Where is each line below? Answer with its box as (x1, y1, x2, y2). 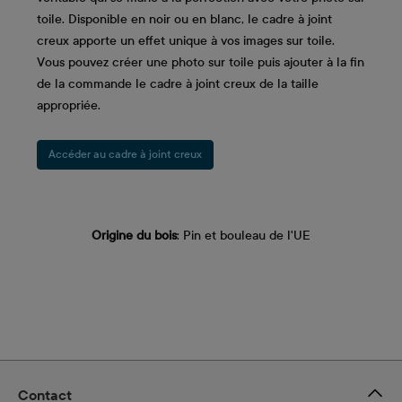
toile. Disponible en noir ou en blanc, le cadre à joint (37, 12, 332, 28)
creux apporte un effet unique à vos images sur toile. (37, 33, 335, 49)
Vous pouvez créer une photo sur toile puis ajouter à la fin (37, 55, 364, 71)
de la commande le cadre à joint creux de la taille (37, 76, 319, 92)
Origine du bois (92, 227, 177, 243)
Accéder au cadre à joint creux (48, 147, 202, 161)
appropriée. (37, 98, 100, 114)
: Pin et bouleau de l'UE (177, 227, 310, 243)
